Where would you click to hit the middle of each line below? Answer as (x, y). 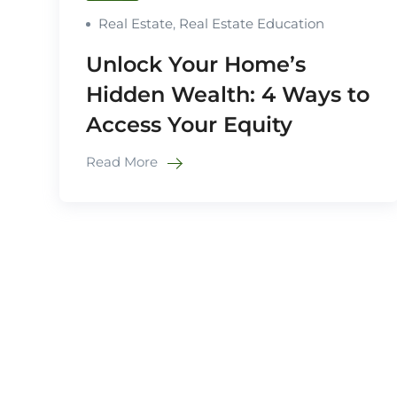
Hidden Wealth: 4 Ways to (228, 95)
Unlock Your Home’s (196, 65)
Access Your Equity (189, 125)
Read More (124, 162)
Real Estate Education (252, 24)
